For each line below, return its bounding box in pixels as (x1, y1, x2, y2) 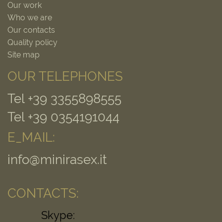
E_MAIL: (7, 129, 55, 145)
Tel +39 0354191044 (7, 109, 119, 124)
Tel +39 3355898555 (7, 91, 121, 106)
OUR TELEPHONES (7, 68, 123, 84)
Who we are (7, 12, 52, 22)
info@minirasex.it (7, 152, 107, 167)
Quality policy (7, 37, 57, 47)
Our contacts (7, 25, 55, 35)
